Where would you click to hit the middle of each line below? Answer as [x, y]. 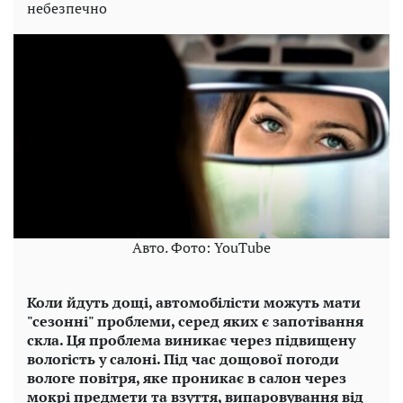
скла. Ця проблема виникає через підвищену [191, 340]
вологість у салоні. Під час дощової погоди [183, 359]
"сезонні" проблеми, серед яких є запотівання [195, 322]
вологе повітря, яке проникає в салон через [187, 378]
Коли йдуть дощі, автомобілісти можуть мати [194, 303]
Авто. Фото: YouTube [201, 248]
